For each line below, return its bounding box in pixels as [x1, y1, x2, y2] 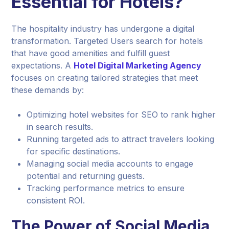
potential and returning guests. [27, 170, 145, 181]
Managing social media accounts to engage [27, 158, 194, 169]
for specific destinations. [27, 146, 121, 156]
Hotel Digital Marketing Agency [74, 60, 202, 71]
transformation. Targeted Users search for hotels [11, 35, 203, 46]
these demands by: [11, 84, 84, 95]
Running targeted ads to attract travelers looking [27, 133, 215, 144]
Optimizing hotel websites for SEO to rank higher [27, 109, 216, 120]
